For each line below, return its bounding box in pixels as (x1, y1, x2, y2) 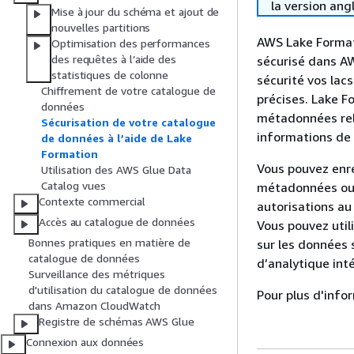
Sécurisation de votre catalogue (41, 115, 216, 130)
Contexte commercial (39, 194, 145, 209)
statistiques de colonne (51, 68, 169, 82)
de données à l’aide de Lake (41, 131, 192, 145)
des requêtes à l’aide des (51, 52, 176, 66)
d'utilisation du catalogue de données (28, 283, 217, 297)
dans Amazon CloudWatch (28, 299, 160, 313)
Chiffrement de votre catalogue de (41, 84, 216, 98)
